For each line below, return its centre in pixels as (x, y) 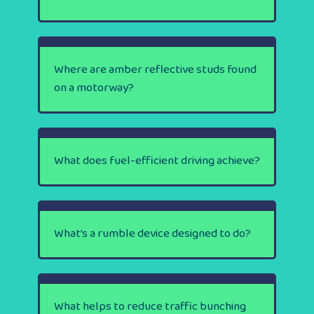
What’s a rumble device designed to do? (152, 233)
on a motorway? (94, 88)
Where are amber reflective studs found (155, 69)
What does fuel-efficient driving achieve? (157, 161)
